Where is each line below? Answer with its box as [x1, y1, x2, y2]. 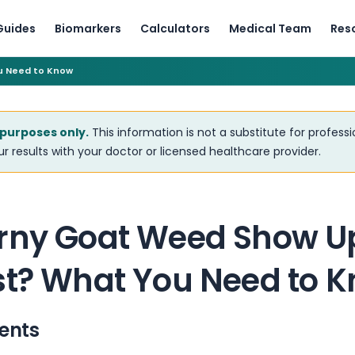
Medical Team [228, 20, 311, 36]
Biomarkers [54, 20, 121, 36]
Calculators [139, 20, 210, 36]
